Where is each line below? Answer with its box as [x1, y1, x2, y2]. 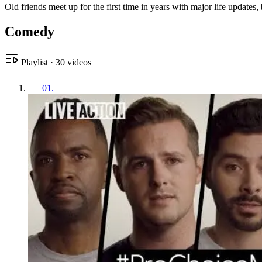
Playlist [19, 57, 48, 67]
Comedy [5, 23, 54, 39]
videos [65, 57, 91, 67]
